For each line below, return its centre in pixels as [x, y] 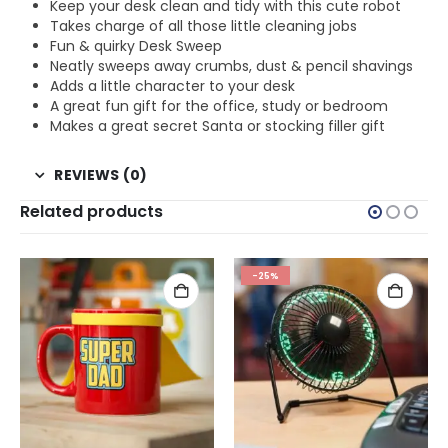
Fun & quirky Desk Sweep [135, 46]
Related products [91, 212]
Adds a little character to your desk [172, 86]
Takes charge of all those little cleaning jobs [203, 26]
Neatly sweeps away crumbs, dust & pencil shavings [231, 66]
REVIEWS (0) [101, 175]
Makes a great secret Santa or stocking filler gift [217, 126]
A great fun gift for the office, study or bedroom [218, 106]
